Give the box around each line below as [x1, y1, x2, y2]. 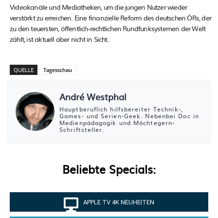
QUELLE [14, 66, 34, 74]
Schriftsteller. [59, 125, 105, 134]
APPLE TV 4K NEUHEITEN [83, 198, 154, 206]
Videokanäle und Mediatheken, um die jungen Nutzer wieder [10, 2, 187, 12]
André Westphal [59, 90, 127, 104]
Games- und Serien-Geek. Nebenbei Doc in [59, 111, 199, 121]
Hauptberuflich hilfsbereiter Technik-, [59, 105, 183, 114]
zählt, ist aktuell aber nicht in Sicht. [10, 34, 109, 44]
